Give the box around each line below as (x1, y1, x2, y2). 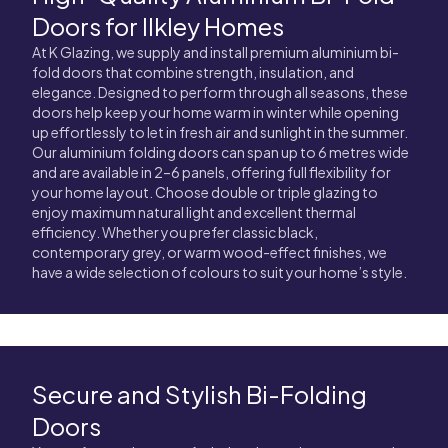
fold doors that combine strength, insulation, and (32, 63, 354, 81)
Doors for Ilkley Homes (32, 11, 284, 41)
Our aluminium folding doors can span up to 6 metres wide (32, 143, 409, 161)
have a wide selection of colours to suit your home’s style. (32, 263, 407, 281)
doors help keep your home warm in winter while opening (32, 103, 399, 121)
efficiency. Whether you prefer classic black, (32, 223, 318, 241)
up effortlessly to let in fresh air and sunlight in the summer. (32, 123, 408, 141)
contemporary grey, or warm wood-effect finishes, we (32, 243, 387, 261)
